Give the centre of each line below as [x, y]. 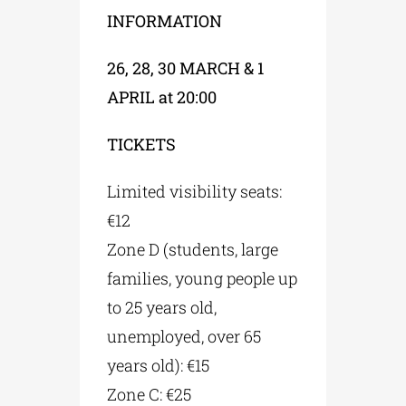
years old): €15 [159, 365]
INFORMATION [165, 20]
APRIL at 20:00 [164, 97]
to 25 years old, [162, 307]
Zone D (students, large [193, 249]
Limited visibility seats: [195, 191]
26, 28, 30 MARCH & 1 [186, 68]
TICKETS [142, 144]
